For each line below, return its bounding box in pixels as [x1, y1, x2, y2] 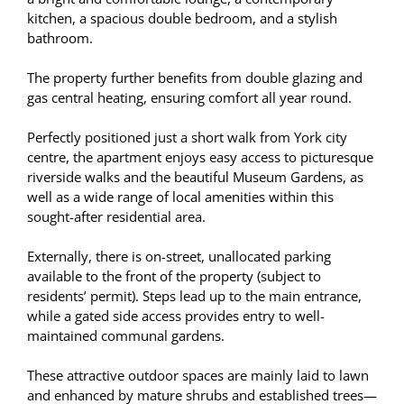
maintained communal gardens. [27, 326, 225, 345]
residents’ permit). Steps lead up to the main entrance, [27, 287, 362, 306]
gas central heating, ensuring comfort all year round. [27, 88, 352, 107]
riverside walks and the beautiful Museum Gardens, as [27, 168, 363, 187]
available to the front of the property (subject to [27, 267, 321, 286]
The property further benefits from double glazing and [27, 69, 363, 87]
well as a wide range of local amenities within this [27, 188, 334, 207]
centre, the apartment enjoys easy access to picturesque [27, 148, 373, 167]
